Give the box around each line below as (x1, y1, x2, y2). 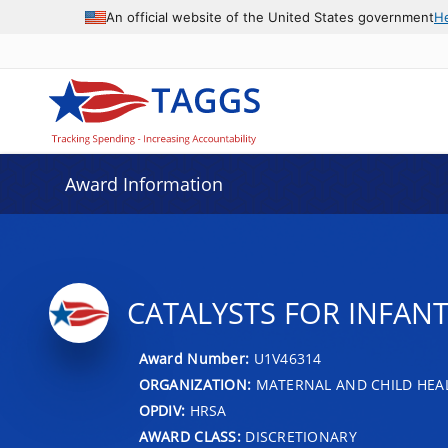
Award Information (64, 172, 223, 196)
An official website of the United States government (106, 8, 434, 25)
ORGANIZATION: (138, 374, 252, 394)
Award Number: (138, 348, 254, 368)
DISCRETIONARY (240, 426, 357, 446)
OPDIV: (138, 400, 186, 420)
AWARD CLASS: (138, 426, 241, 446)
